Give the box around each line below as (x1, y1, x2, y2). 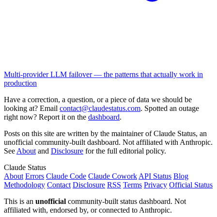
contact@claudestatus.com (60, 104, 140, 113)
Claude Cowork (88, 172, 137, 181)
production (4, 79, 37, 88)
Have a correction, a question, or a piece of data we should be (4, 95, 192, 104)
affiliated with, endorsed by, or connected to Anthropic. (4, 206, 172, 215)
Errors (25, 172, 44, 181)
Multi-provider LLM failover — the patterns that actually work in (4, 70, 203, 79)
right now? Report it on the (4, 113, 88, 122)
